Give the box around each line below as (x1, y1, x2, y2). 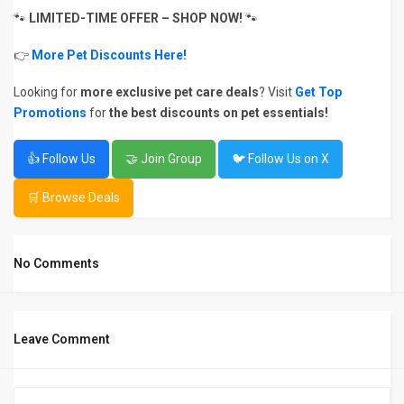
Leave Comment (14, 332, 110, 346)
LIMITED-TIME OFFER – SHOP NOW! (29, 11, 243, 25)
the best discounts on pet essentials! (109, 106, 328, 120)
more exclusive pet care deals (80, 85, 259, 99)
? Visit (259, 85, 295, 99)
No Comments (14, 256, 99, 271)
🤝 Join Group (125, 151, 202, 166)
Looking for (14, 85, 80, 99)
